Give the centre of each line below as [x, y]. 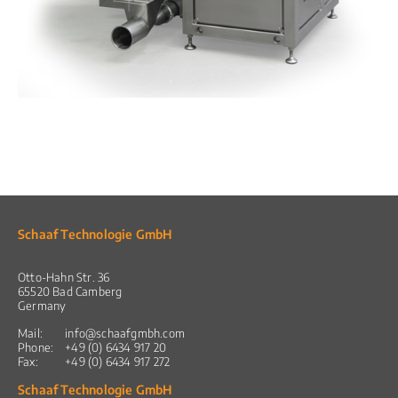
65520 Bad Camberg [70, 291]
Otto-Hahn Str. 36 [64, 277]
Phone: [36, 347]
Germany [42, 305]
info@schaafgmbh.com [125, 333]
